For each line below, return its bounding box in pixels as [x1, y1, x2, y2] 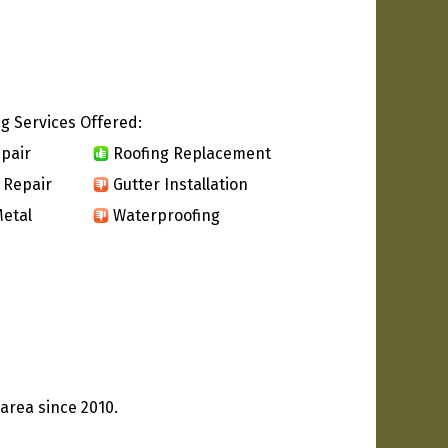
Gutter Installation [113, 174, 248, 194]
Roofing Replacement [113, 143, 271, 163]
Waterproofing [113, 205, 220, 225]
